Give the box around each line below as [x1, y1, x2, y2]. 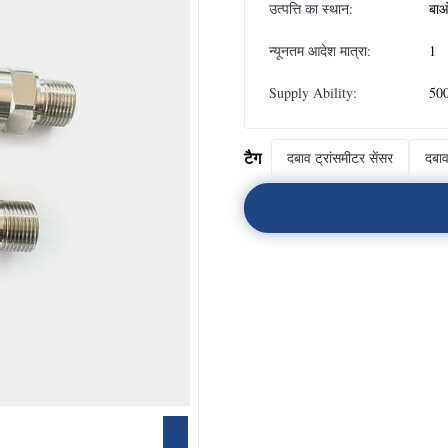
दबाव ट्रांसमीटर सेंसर [287, 148, 393, 167]
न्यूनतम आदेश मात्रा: [269, 41, 371, 60]
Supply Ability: [269, 83, 357, 102]
